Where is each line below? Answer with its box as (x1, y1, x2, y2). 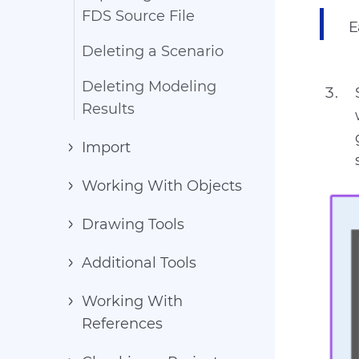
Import (82, 139, 131, 156)
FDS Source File (82, 7, 195, 25)
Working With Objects (82, 177, 242, 195)
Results (82, 100, 135, 118)
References (82, 315, 163, 333)
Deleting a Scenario (82, 42, 224, 60)
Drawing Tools (82, 216, 184, 233)
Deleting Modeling (82, 78, 216, 95)
